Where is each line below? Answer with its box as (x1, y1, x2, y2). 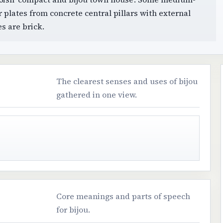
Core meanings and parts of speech (56, 191, 191, 202)
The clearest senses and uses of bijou (56, 76, 198, 87)
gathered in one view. (56, 89, 137, 101)
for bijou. (56, 204, 91, 216)
